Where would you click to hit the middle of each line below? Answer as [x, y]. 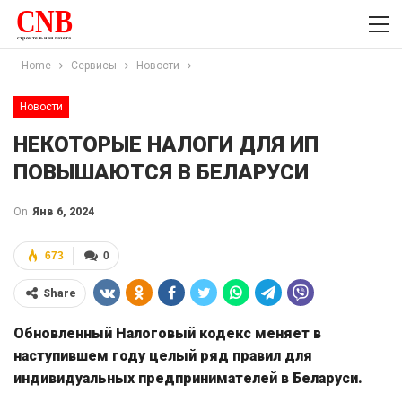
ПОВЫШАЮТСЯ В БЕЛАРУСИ [161, 172]
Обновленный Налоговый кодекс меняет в [167, 333]
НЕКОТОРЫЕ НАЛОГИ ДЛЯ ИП [166, 144]
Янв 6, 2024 [63, 212]
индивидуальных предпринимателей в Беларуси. [188, 378]
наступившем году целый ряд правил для [163, 356]
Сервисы [94, 66]
